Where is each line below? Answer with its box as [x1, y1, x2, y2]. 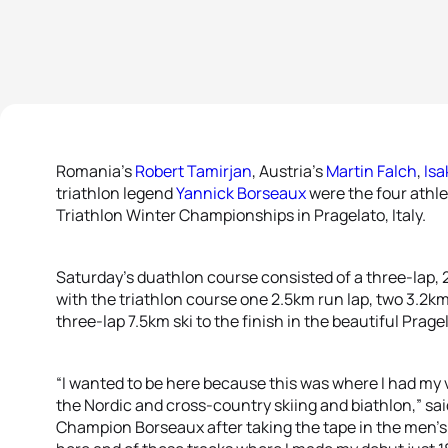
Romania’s [56, 160, 135, 182]
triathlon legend [56, 182, 176, 204]
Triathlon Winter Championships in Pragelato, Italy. [56, 204, 426, 226]
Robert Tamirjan [135, 160, 252, 182]
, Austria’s [252, 160, 326, 182]
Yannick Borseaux [176, 182, 306, 204]
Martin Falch [326, 160, 417, 182]
